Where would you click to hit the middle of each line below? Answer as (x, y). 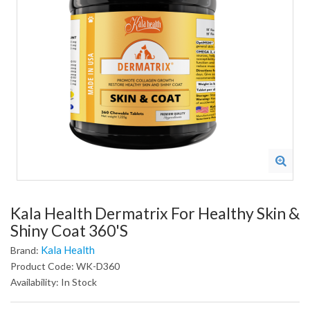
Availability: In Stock (54, 282)
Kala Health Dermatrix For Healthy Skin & (155, 213)
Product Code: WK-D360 (65, 266)
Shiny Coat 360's (69, 230)
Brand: (26, 250)
